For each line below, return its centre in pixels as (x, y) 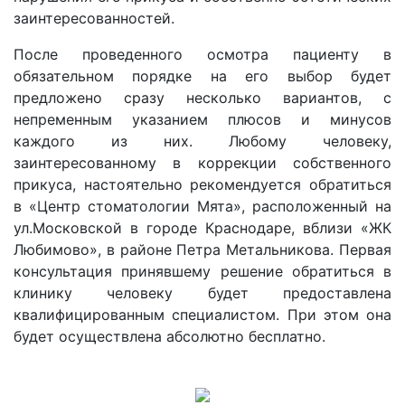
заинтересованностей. (94, 18)
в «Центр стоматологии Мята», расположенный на (202, 206)
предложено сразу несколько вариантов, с (202, 97)
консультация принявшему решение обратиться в (202, 271)
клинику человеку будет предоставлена (202, 292)
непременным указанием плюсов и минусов (202, 119)
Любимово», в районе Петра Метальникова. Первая (202, 249)
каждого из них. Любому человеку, (202, 141)
